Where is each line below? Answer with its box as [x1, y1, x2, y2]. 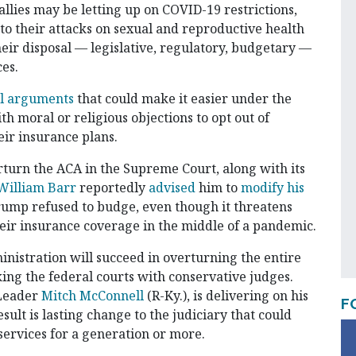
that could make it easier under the [74, 90, 292, 108]
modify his [241, 179, 304, 197]
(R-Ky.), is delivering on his [144, 287, 308, 305]
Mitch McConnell [41, 287, 144, 305]
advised [149, 179, 195, 197]
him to [195, 179, 241, 197]
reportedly [76, 179, 149, 197]
